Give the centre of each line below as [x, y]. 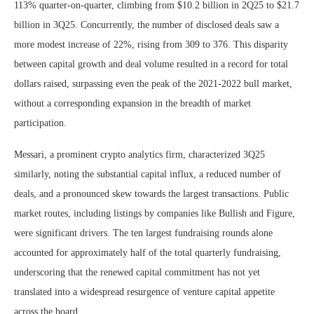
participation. [40, 123]
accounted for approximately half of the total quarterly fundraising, [148, 253]
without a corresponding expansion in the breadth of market [132, 104]
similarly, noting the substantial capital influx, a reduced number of [148, 175]
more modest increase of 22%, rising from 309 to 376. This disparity [151, 45]
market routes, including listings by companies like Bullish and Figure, [155, 214]
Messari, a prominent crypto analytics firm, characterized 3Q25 [139, 155]
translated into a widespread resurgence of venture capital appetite [144, 292]
